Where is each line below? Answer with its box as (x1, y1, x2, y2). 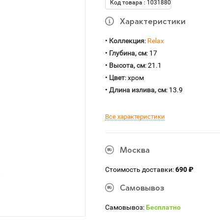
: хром (125, 74, 144, 82)
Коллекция (109, 37, 144, 45)
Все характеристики (105, 113, 165, 120)
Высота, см (109, 61, 145, 69)
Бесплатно (146, 203, 181, 211)
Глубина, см (109, 49, 146, 57)
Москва (120, 147, 150, 155)
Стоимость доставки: (105, 165, 175, 173)
